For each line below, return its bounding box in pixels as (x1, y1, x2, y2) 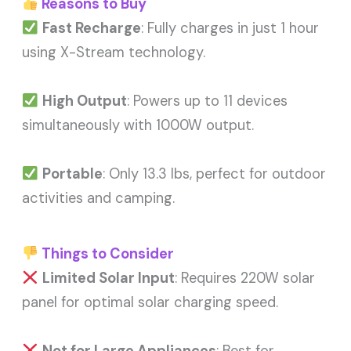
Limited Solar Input (42, 269, 175, 288)
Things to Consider (38, 244, 174, 264)
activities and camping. (22, 188, 175, 208)
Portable (42, 164, 103, 183)
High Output (42, 91, 127, 110)
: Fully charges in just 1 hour (140, 18, 319, 38)
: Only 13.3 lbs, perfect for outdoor (102, 164, 326, 183)
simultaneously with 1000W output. (22, 115, 255, 135)
